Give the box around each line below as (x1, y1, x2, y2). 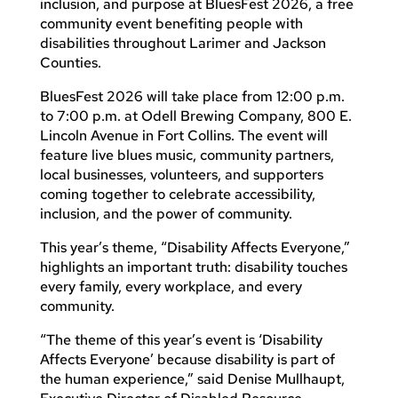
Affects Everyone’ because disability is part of (39, 349, 335, 369)
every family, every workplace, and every (39, 276, 302, 296)
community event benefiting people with (39, 13, 303, 33)
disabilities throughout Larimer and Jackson (39, 33, 326, 52)
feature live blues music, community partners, (39, 145, 334, 164)
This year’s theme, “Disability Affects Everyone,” (39, 237, 350, 257)
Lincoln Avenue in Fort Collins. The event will (39, 125, 328, 145)
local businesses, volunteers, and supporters (39, 164, 323, 184)
